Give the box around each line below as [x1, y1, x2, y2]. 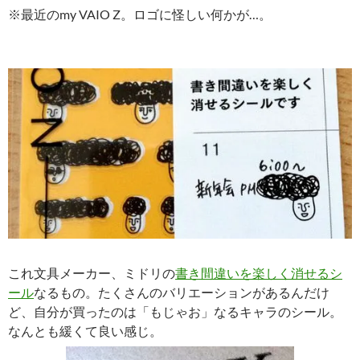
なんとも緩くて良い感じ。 [8, 323, 162, 339]
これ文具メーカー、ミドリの [8, 265, 175, 281]
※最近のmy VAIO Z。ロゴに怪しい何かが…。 [8, 6, 272, 22]
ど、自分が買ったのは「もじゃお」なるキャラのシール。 [8, 304, 342, 320]
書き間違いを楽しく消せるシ [175, 265, 342, 281]
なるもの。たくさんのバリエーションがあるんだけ [34, 284, 329, 301]
